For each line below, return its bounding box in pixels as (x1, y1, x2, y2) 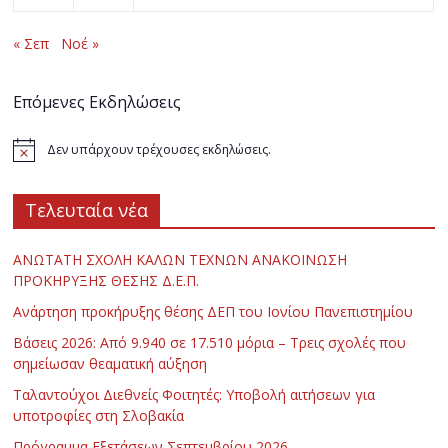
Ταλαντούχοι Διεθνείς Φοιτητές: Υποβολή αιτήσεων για (13, 384, 376, 404)
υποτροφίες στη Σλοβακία (13, 405, 185, 425)
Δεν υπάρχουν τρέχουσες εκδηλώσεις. (47, 140, 272, 158)
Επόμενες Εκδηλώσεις (13, 90, 182, 113)
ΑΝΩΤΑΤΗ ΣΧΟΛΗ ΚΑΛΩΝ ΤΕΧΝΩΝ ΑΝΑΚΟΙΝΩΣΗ (13, 249, 348, 269)
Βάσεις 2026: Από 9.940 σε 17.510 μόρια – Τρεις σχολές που (13, 332, 407, 352)
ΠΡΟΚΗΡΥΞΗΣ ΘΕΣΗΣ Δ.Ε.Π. (13, 270, 200, 290)
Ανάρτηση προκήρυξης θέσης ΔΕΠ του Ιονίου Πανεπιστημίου (13, 301, 414, 321)
